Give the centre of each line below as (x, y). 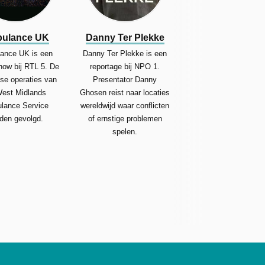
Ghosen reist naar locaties (125, 92)
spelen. (125, 131)
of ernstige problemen (125, 118)
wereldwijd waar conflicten (125, 105)
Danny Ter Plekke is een (125, 53)
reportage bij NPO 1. (125, 66)
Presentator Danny (125, 79)
